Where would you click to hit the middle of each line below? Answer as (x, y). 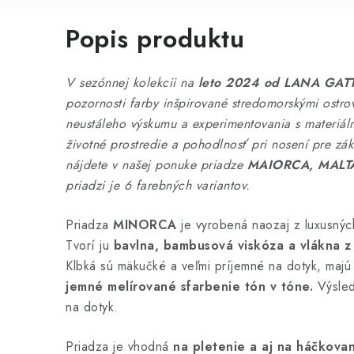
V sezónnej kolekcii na (132, 83)
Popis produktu (155, 39)
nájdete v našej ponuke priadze (156, 165)
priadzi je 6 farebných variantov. (158, 185)
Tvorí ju (90, 245)
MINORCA (147, 225)
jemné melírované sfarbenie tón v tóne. (192, 286)
